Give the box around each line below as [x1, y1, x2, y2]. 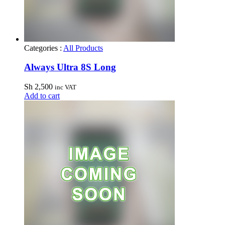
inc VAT [55, 83, 76, 91]
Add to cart [24, 91, 60, 100]
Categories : [24, 43, 63, 52]
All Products [63, 43, 103, 52]
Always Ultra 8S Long [24, 62, 116, 73]
